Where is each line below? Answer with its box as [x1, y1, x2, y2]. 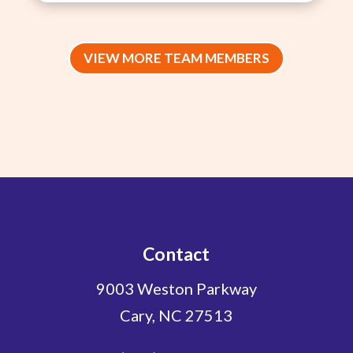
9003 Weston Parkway [95, 278, 257, 298]
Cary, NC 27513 [120, 305, 233, 325]
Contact [143, 242, 210, 265]
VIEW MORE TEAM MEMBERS [83, 50, 269, 67]
